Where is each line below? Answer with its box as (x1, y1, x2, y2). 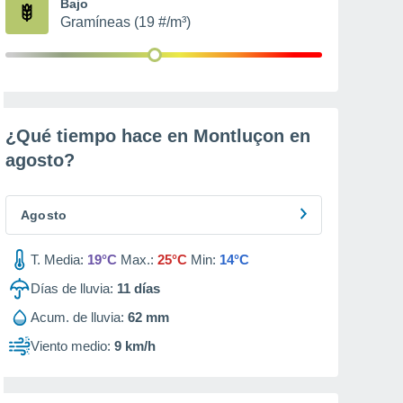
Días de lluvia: (31, 281, 113, 296)
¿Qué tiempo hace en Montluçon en (5, 126, 310, 146)
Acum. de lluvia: (31, 309, 124, 325)
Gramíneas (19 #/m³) (60, 14, 191, 30)
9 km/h (114, 338, 156, 354)
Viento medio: (31, 338, 111, 354)
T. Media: (31, 252, 84, 267)
